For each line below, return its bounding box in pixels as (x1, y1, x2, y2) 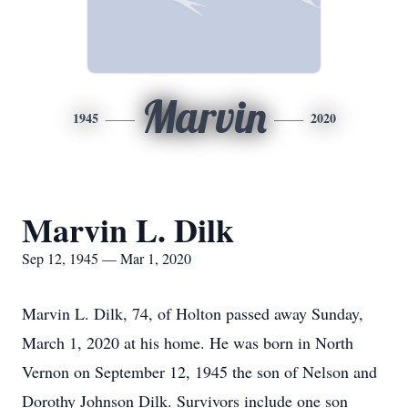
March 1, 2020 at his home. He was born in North (22, 331, 353, 353)
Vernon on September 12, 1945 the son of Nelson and (22, 361, 377, 382)
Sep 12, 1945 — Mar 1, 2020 (22, 249, 191, 268)
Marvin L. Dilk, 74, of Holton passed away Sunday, (22, 302, 363, 324)
